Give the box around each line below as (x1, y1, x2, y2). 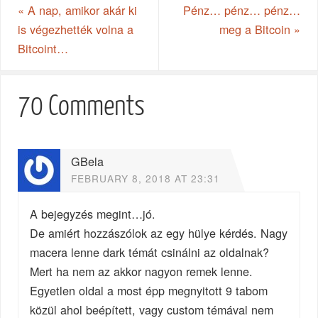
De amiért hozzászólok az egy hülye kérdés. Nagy (30, 224, 288, 241)
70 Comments (18, 91, 146, 121)
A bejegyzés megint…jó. (30, 204, 156, 222)
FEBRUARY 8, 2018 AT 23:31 (71, 171, 221, 186)
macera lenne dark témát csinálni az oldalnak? (30, 243, 270, 261)
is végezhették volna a (18, 21, 134, 38)
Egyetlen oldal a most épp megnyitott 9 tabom (30, 281, 268, 299)
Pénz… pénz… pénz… (182, 1, 300, 19)
